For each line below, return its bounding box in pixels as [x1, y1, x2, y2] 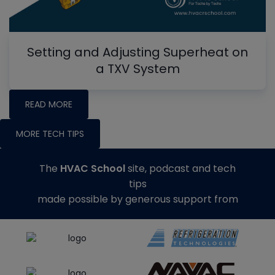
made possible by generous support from [37, 192, 238, 207]
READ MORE [25, 98, 72, 111]
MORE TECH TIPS [16, 128, 84, 141]
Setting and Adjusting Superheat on [27, 44, 248, 61]
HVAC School [60, 161, 125, 176]
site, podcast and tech [125, 161, 236, 176]
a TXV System [95, 60, 180, 78]
